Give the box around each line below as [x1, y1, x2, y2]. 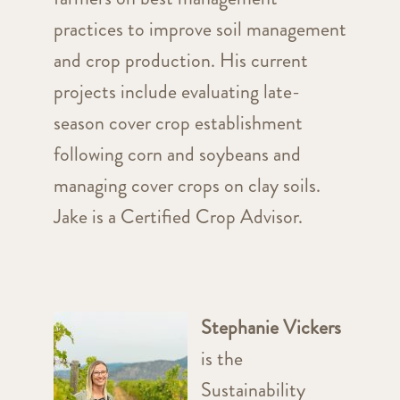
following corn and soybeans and [53, 140, 301, 169]
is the [200, 345, 243, 373]
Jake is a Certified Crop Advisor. [53, 203, 303, 231]
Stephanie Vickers [200, 313, 341, 342]
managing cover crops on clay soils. [53, 171, 321, 200]
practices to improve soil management [53, 15, 346, 44]
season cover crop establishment [53, 109, 303, 137]
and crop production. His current [53, 46, 308, 75]
